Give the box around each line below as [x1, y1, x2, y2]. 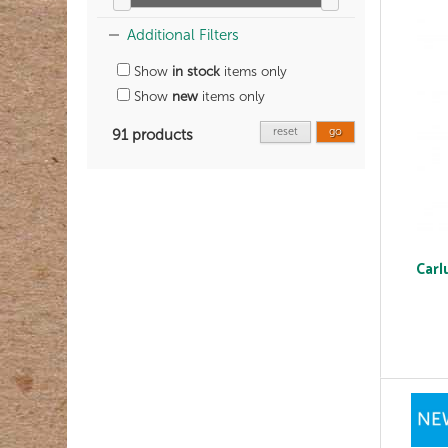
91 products [112, 126, 193, 145]
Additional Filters [127, 26, 239, 45]
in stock [172, 63, 220, 81]
